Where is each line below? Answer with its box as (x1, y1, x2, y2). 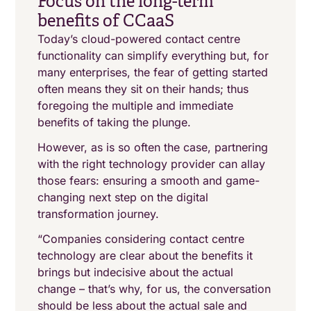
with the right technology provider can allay (37, 157, 266, 171)
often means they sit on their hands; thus (37, 82, 249, 96)
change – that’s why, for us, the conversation (37, 282, 271, 296)
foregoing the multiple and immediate (37, 99, 234, 112)
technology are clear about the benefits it (37, 249, 253, 262)
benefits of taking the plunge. (37, 115, 192, 129)
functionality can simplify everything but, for (37, 49, 269, 62)
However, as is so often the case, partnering (37, 140, 269, 154)
